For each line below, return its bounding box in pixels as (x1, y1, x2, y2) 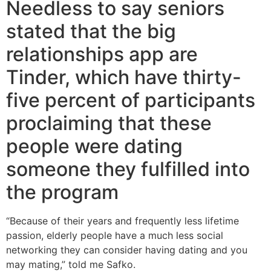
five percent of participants (6, 88, 255, 113)
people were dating (6, 134, 183, 158)
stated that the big (6, 19, 176, 44)
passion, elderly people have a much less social (6, 229, 223, 242)
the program (6, 180, 119, 204)
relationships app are (6, 42, 198, 67)
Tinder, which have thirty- (6, 65, 241, 90)
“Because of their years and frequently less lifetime (6, 215, 239, 227)
